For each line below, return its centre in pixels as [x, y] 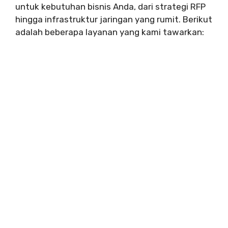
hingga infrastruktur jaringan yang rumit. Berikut [114, 20]
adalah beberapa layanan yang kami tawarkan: [110, 32]
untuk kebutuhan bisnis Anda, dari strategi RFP [110, 7]
